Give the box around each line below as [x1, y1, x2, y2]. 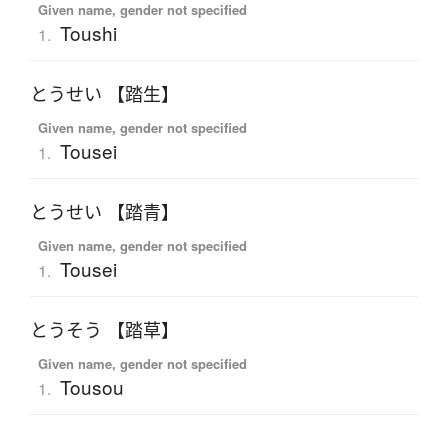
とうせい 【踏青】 [30, 200, 179, 225]
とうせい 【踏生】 [30, 82, 179, 107]
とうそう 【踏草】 [30, 318, 179, 343]
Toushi [59, 19, 117, 47]
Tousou [59, 373, 124, 401]
